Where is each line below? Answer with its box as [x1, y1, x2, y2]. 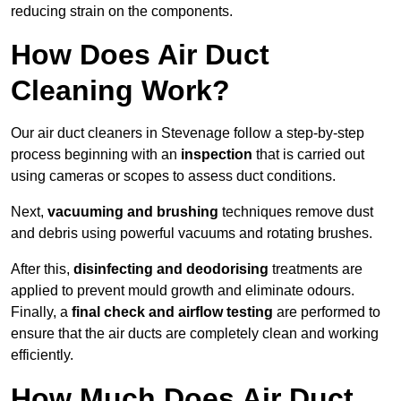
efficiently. [11, 347, 73, 363]
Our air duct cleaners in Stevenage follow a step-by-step [11, 125, 364, 141]
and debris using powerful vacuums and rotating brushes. [11, 226, 372, 242]
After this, [11, 261, 73, 277]
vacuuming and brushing [47, 204, 218, 220]
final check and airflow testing [72, 304, 273, 320]
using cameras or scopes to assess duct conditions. [11, 168, 336, 184]
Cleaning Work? [11, 74, 230, 107]
